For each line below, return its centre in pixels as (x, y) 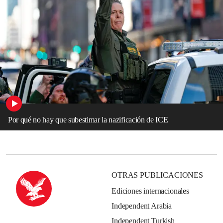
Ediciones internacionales (150, 191)
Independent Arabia (142, 206)
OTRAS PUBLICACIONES (157, 175)
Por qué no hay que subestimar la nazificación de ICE (88, 119)
